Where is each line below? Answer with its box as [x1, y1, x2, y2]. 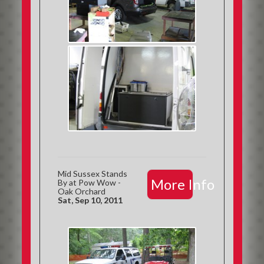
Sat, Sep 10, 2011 [58, 195, 123, 205]
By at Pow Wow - [58, 177, 121, 187]
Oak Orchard [58, 186, 106, 196]
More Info [150, 176, 214, 193]
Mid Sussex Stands [58, 169, 128, 179]
